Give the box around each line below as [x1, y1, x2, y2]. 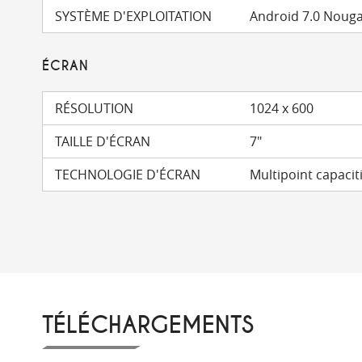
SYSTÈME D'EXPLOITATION [55, 7, 212, 25]
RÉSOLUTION [55, 99, 133, 117]
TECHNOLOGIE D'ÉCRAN [55, 166, 200, 183]
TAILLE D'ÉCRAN [55, 133, 150, 150]
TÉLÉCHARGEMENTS [42, 311, 254, 340]
